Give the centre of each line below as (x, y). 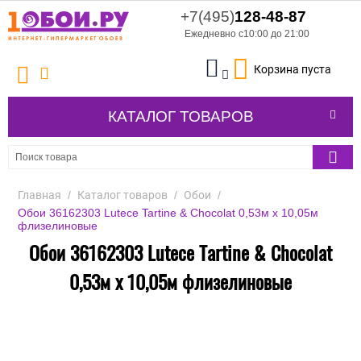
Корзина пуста (293, 70)
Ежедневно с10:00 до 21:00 (247, 34)
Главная (39, 195)
